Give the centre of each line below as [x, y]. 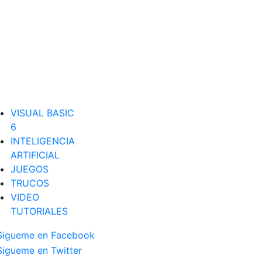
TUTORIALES [39, 211]
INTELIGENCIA [42, 141]
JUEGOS [29, 169]
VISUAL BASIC [42, 113]
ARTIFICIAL [35, 155]
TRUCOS [30, 183]
